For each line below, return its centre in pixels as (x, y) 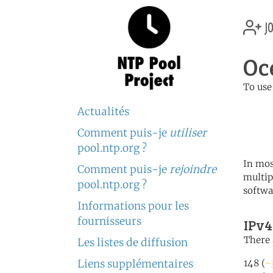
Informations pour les (133, 206)
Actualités (103, 112)
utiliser (188, 133)
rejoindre (193, 169)
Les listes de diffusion (133, 243)
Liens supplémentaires (135, 264)
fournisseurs (109, 221)
